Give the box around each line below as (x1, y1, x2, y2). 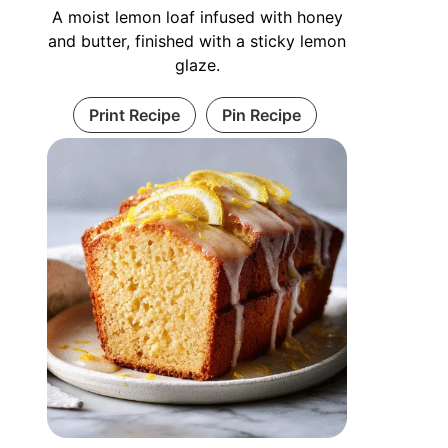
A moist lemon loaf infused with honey (51, 6, 343, 27)
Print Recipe (88, 104, 180, 125)
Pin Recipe (221, 104, 301, 125)
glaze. (174, 54, 220, 75)
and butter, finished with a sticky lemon (48, 30, 347, 51)
